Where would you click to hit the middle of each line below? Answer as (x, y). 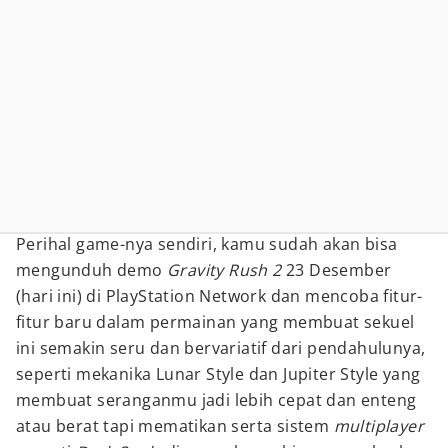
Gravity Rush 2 (224, 270)
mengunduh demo (91, 270)
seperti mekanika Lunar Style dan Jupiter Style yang (218, 374)
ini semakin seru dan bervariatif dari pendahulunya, (221, 348)
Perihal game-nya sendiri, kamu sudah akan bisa (207, 244)
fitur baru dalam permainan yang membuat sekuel (215, 322)
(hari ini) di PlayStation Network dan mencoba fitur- (219, 296)
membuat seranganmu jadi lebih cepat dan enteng (216, 400)
